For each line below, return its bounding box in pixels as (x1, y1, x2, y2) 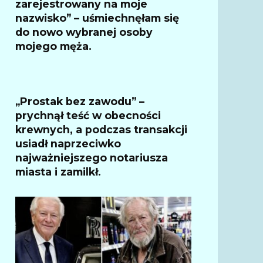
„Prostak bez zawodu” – (15, 95, 144, 107)
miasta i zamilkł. (15, 165, 101, 178)
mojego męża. (15, 39, 92, 52)
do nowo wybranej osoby (15, 25, 153, 38)
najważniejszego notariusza (15, 151, 168, 164)
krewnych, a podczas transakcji (15, 123, 187, 136)
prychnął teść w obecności (15, 109, 161, 122)
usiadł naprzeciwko (15, 137, 121, 150)
